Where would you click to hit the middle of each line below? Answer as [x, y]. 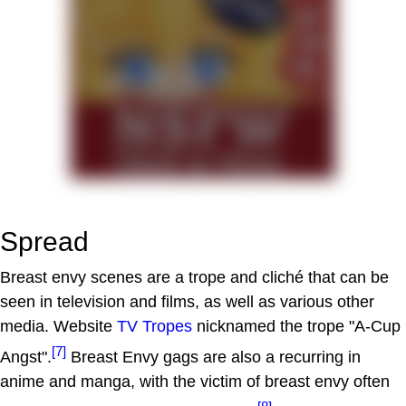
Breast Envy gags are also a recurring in [213, 358]
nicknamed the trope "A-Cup [296, 327]
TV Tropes [155, 327]
